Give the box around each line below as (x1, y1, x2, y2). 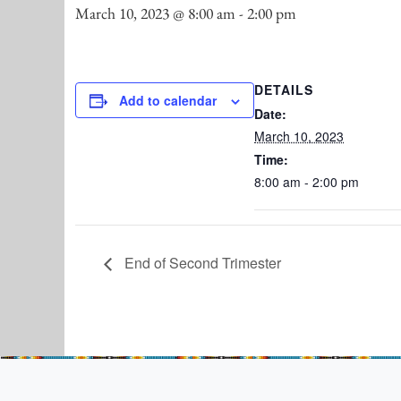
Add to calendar (119, 91, 217, 110)
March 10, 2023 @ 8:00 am (75, 3, 235, 24)
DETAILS (254, 81, 313, 99)
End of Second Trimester (121, 252, 281, 273)
